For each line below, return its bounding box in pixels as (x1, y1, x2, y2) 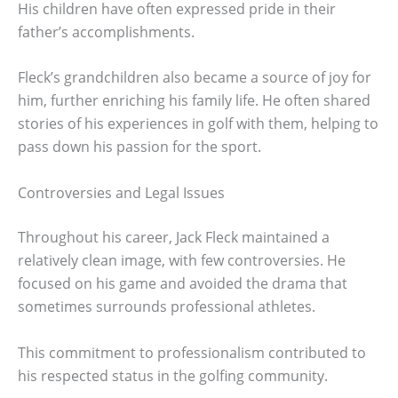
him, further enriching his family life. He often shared (18, 91, 370, 111)
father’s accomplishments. (18, 21, 195, 42)
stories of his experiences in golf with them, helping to (18, 114, 378, 134)
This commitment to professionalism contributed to (18, 342, 366, 362)
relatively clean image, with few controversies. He (18, 251, 346, 271)
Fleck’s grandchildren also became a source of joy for (18, 68, 371, 88)
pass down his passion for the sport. (18, 137, 261, 157)
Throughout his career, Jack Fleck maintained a (18, 227, 330, 248)
